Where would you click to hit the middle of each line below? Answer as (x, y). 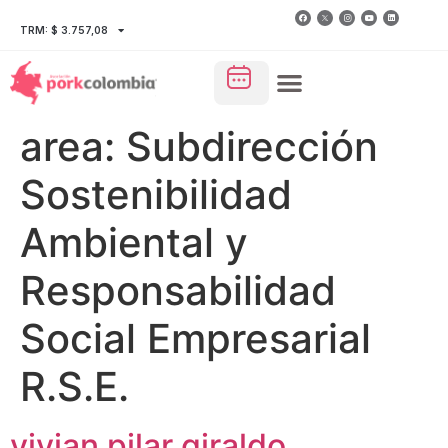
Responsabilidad (178, 290)
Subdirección (252, 146)
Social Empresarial (195, 338)
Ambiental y (134, 242)
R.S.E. (74, 386)
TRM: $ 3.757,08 (64, 30)
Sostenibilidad (156, 194)
